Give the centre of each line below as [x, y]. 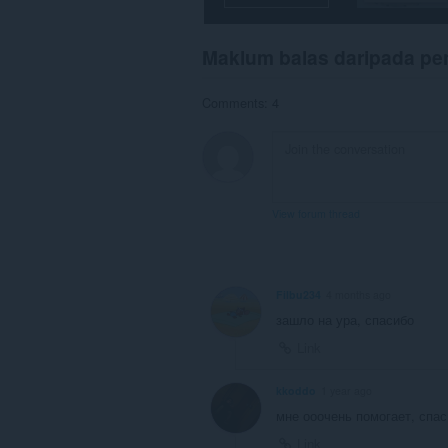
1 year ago [346, 390]
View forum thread [316, 213]
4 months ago [358, 295]
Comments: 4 [240, 102]
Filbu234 [298, 295]
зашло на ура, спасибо [345, 320]
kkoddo [296, 390]
